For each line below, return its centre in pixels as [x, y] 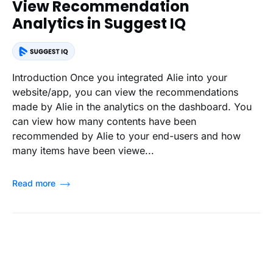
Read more [34, 183]
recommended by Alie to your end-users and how [126, 136]
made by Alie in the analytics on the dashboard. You [132, 106]
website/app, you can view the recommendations [125, 92]
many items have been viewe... [83, 150]
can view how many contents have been [104, 121]
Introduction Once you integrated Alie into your [120, 77]
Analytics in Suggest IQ [99, 23]
